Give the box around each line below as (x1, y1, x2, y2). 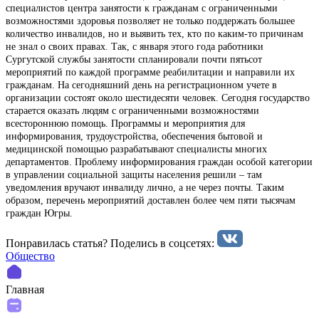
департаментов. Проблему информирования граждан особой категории (6, 156, 313, 167)
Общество (6, 249, 55, 262)
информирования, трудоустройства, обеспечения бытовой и (6, 130, 263, 142)
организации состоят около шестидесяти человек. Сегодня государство (6, 92, 310, 103)
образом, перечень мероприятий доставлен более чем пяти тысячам (6, 194, 296, 206)
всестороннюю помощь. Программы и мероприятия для (6, 117, 245, 129)
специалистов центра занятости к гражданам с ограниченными (6, 2, 278, 14)
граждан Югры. (6, 207, 73, 219)
